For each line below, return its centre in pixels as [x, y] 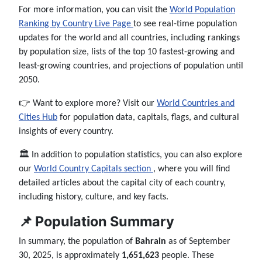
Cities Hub [38, 118]
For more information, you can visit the [94, 10]
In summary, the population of [77, 242]
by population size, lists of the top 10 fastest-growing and [127, 52]
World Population [202, 10]
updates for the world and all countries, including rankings [129, 38]
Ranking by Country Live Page [76, 24]
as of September [198, 242]
